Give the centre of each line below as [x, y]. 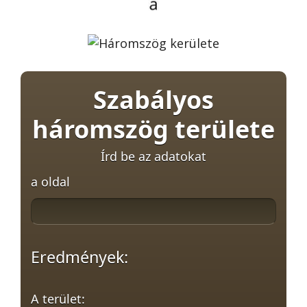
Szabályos [153, 99]
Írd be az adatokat [153, 156]
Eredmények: [79, 257]
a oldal [50, 181]
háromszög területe [153, 129]
